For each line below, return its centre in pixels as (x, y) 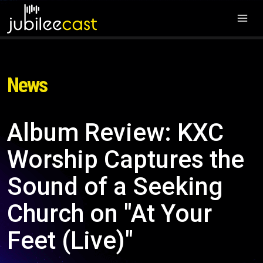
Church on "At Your (109, 213)
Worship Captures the (126, 159)
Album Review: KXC (115, 132)
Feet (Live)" (70, 240)
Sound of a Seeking (115, 186)
